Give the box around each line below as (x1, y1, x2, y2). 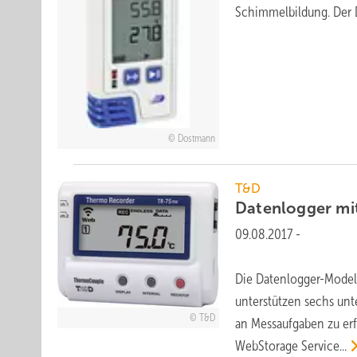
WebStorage (235, 338, 302, 355)
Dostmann (177, 133, 215, 145)
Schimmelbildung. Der (235, 4, 355, 21)
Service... (301, 338, 347, 355)
